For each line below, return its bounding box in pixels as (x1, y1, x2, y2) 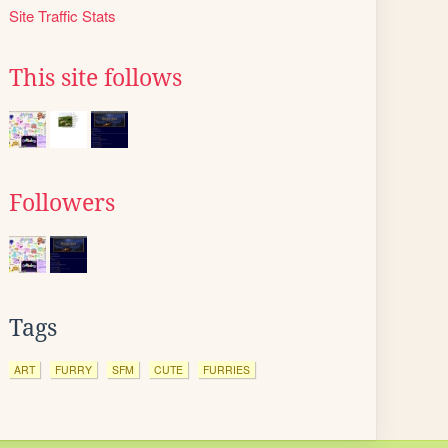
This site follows (9, 65, 182, 91)
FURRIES (203, 362, 250, 377)
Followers (9, 190, 115, 216)
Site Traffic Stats (9, 5, 116, 26)
